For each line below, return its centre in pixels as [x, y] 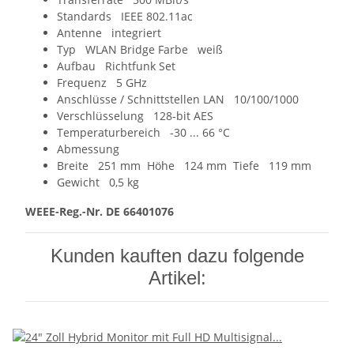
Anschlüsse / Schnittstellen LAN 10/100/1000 [178, 100]
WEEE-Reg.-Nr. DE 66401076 [100, 212]
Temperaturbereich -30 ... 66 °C [143, 133]
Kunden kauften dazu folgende [177, 256]
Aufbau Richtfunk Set [116, 66]
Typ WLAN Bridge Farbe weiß [140, 50]
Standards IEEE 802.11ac [125, 17]
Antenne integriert [109, 33]
